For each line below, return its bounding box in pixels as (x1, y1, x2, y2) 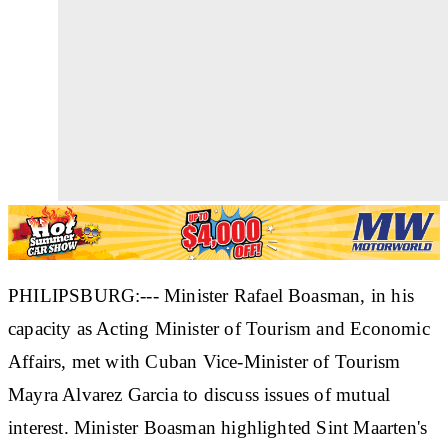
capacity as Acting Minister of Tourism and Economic (8, 317, 430, 339)
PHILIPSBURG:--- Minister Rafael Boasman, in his (8, 284, 414, 306)
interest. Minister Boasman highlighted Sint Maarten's (8, 416, 428, 438)
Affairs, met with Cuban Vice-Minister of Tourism (8, 350, 401, 372)
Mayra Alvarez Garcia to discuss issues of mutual (8, 383, 391, 405)
